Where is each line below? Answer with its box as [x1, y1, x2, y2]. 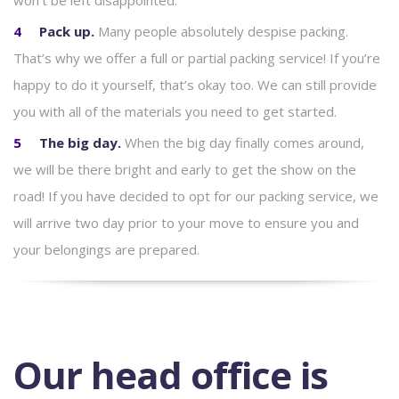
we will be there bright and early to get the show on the [13, 160, 356, 178]
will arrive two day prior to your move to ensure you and [13, 214, 359, 232]
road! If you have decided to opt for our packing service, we [13, 187, 379, 205]
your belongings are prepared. [13, 240, 199, 258]
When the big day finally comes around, [125, 134, 364, 151]
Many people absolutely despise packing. [98, 22, 348, 40]
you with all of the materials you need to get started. [13, 102, 337, 120]
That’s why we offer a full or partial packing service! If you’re [13, 49, 380, 67]
